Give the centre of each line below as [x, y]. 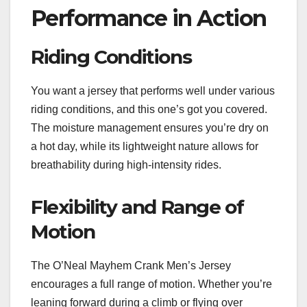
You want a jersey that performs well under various [153, 90]
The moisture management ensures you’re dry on [150, 127]
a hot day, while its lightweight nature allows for [145, 146]
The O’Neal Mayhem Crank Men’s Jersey [131, 265]
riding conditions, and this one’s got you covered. [149, 109]
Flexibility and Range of [137, 207]
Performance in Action [149, 18]
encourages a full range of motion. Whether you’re [151, 284]
